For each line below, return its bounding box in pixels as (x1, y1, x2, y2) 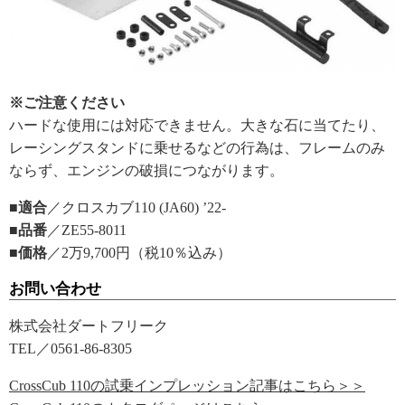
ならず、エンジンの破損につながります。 (9, 163, 284, 178)
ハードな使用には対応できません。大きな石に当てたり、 (9, 118, 385, 133)
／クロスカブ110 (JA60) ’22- (47, 200, 226, 215)
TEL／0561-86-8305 (9, 341, 132, 356)
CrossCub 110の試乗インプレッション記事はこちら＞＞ (9, 378, 365, 393)
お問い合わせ (9, 280, 101, 297)
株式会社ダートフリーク (9, 318, 168, 334)
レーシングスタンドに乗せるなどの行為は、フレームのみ (9, 140, 385, 155)
